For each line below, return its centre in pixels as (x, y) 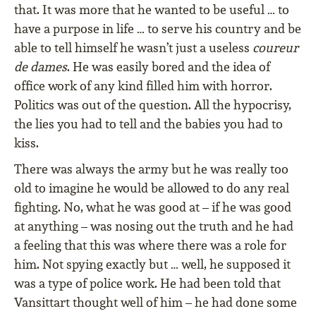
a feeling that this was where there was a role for (150, 245)
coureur (275, 48)
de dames (41, 67)
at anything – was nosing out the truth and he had (154, 226)
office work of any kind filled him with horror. (143, 86)
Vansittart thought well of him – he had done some (156, 303)
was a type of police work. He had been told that (147, 284)
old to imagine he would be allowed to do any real (152, 188)
